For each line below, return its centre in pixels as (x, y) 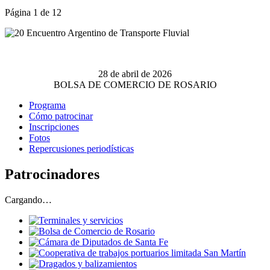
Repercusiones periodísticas (81, 149)
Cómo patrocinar (61, 116)
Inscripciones (54, 127)
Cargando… (28, 200)
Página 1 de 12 (33, 13)
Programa (47, 105)
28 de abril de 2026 (135, 74)
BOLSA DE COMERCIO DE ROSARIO (135, 85)
